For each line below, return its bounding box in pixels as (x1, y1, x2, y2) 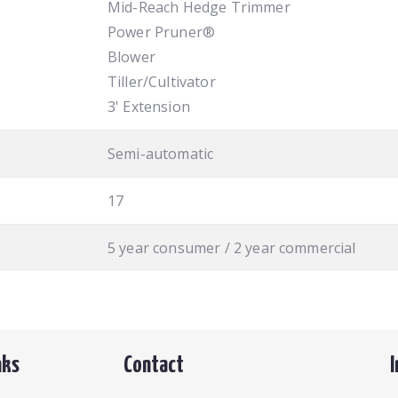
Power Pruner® (107, 21, 216, 42)
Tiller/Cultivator (107, 71, 216, 92)
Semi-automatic (107, 143, 214, 163)
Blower (107, 46, 155, 67)
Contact (123, 353, 184, 378)
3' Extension (107, 96, 190, 116)
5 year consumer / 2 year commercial (107, 237, 356, 258)
